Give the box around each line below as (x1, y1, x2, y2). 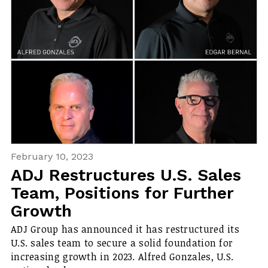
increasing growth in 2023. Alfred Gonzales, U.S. (10, 250, 234, 264)
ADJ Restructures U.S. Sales (10, 165, 241, 185)
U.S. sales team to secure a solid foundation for (10, 236, 233, 250)
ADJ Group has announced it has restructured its (10, 223, 240, 236)
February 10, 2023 (10, 150, 93, 162)
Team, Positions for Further (10, 182, 233, 203)
